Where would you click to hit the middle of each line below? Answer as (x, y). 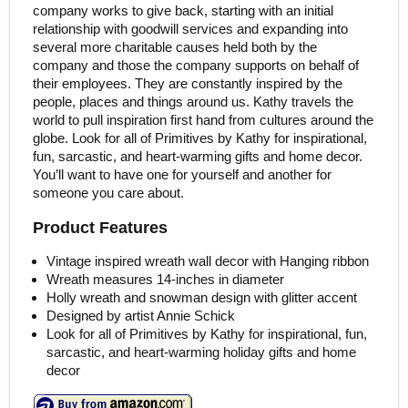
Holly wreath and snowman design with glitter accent (201, 298)
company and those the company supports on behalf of (195, 65)
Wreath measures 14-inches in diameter (165, 280)
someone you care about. (108, 193)
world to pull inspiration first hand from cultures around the (203, 120)
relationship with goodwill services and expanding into (190, 29)
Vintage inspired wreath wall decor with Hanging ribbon (207, 261)
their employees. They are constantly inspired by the (187, 83)
